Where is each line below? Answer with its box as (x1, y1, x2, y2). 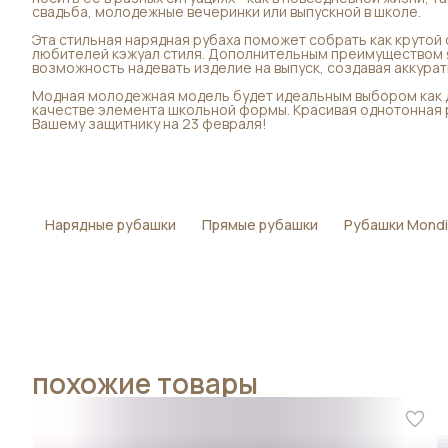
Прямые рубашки (202, 214, 318, 234)
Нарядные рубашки (45, 214, 176, 234)
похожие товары (32, 363, 258, 402)
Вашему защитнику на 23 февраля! (32, 113, 267, 133)
